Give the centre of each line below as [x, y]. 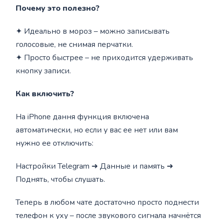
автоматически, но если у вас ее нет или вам [97, 130]
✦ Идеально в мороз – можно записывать [93, 31]
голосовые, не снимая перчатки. [75, 44]
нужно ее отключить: [55, 143]
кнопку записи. [44, 71]
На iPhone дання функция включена [83, 117]
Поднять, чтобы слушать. [61, 179]
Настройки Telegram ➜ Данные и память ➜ [95, 166]
